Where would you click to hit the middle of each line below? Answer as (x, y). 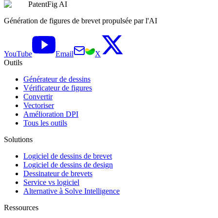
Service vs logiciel (51, 182)
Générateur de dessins (57, 79)
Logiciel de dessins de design (68, 165)
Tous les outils (45, 123)
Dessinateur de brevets (58, 174)
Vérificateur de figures (58, 88)
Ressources (21, 208)
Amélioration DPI (51, 114)
